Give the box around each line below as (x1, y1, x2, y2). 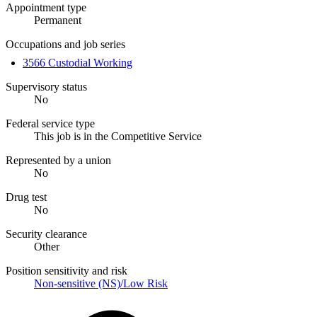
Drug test (6, 190, 47, 203)
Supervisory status (6, 80, 87, 93)
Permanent (34, 13, 81, 26)
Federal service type (6, 117, 95, 129)
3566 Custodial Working (23, 56, 132, 69)
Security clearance (6, 227, 87, 240)
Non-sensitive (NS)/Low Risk (34, 277, 168, 289)
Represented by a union (6, 154, 111, 166)
